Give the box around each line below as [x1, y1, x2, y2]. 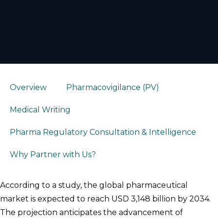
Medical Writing [10, 105, 71, 114]
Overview [10, 82, 47, 92]
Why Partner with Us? [10, 149, 96, 159]
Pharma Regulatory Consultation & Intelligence [10, 127, 196, 137]
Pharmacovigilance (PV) [66, 82, 159, 92]
